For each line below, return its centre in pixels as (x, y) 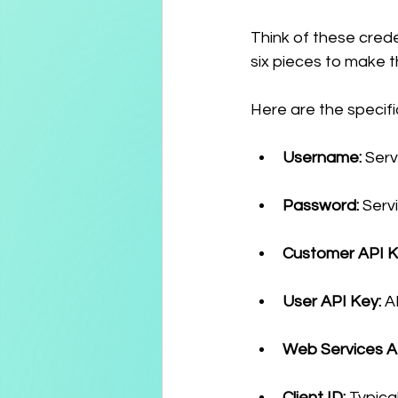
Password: (321, 206)
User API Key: (332, 302)
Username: (322, 158)
